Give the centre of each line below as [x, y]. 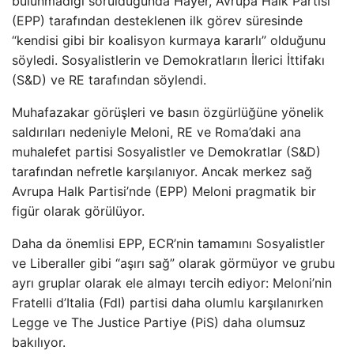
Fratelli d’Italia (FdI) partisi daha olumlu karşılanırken [168, 303]
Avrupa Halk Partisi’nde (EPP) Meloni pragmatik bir [164, 191]
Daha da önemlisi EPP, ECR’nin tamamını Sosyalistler [168, 243]
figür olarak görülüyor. [78, 211]
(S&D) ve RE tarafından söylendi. [109, 80]
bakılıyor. [39, 342]
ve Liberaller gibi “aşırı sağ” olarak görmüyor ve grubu [173, 263]
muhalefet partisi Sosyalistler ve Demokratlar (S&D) [166, 152]
